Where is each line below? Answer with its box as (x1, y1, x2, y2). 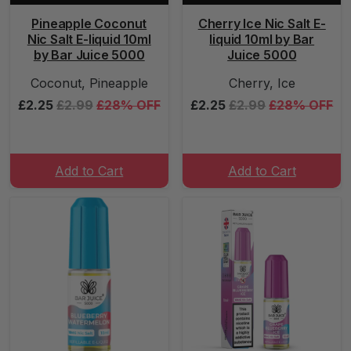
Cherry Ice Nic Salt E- (197, 16, 326, 31)
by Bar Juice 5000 (33, 47, 145, 63)
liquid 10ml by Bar (209, 31, 315, 47)
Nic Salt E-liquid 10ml (27, 31, 151, 47)
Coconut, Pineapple (30, 75, 148, 91)
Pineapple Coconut (31, 16, 147, 31)
